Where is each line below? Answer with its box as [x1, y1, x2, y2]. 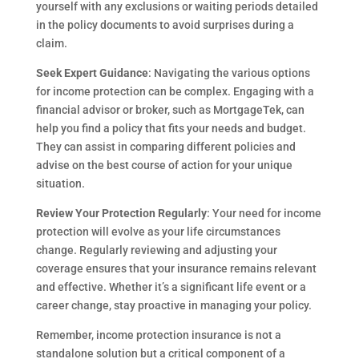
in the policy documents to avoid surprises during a [35, 18, 294, 31]
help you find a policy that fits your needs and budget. [35, 122, 306, 135]
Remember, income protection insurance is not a [35, 329, 281, 341]
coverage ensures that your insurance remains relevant [35, 262, 317, 275]
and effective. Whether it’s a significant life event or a [35, 280, 306, 293]
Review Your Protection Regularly [35, 207, 207, 220]
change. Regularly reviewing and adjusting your [35, 244, 277, 256]
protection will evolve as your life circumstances [35, 225, 280, 238]
